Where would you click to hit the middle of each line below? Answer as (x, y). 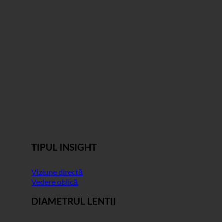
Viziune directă (57, 171)
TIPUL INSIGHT (64, 147)
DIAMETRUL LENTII (74, 201)
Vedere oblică (55, 181)
